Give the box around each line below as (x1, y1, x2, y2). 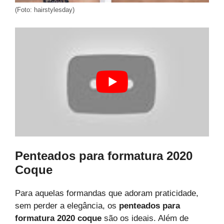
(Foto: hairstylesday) (15, 6, 74, 14)
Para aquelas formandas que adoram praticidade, (15, 188, 198, 198)
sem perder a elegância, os (15, 201, 119, 211)
